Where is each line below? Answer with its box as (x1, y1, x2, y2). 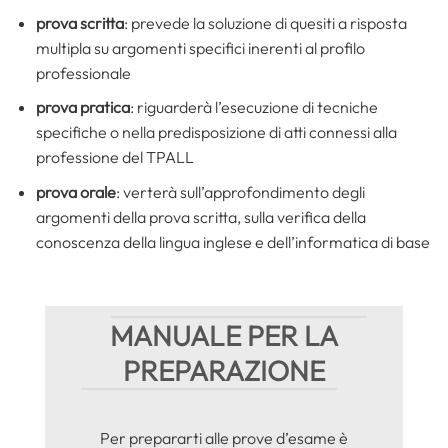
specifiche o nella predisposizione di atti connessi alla (35, 122, 397, 143)
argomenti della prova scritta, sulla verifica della (35, 206, 366, 227)
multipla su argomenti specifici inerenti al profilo (35, 37, 365, 58)
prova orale (35, 181, 116, 202)
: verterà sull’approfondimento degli (115, 181, 365, 202)
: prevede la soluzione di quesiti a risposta (123, 12, 407, 33)
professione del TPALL (35, 147, 194, 168)
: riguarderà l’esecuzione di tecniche (129, 97, 378, 118)
